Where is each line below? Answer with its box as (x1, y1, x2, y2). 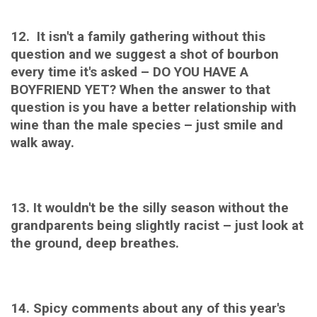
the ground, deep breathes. (11, 234, 179, 251)
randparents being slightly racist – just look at (18, 217, 304, 234)
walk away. (11, 134, 74, 151)
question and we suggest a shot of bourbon (11, 45, 279, 62)
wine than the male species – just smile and (11, 116, 283, 133)
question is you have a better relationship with (11, 98, 296, 115)
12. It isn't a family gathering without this (11, 28, 265, 45)
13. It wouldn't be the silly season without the (11, 199, 289, 216)
